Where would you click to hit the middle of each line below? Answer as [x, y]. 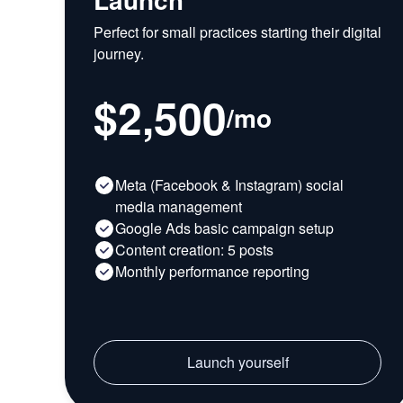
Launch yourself [237, 363]
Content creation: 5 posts [194, 250]
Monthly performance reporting [212, 272]
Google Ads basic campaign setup [224, 228]
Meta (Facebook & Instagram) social [229, 185]
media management [179, 207]
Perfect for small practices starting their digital [237, 32]
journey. [119, 54]
